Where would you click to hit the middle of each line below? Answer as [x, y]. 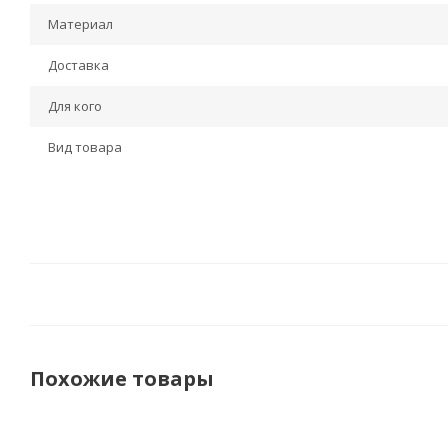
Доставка [78, 65]
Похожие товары [122, 378]
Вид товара [85, 147]
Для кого [75, 106]
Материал [80, 24]
